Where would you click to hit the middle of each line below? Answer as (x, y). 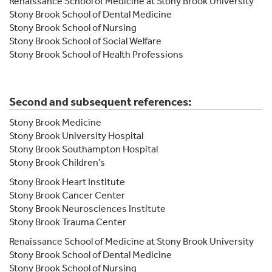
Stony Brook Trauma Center (69, 222)
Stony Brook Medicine (55, 122)
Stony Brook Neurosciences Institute (87, 208)
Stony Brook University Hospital (76, 135)
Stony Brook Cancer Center (67, 195)
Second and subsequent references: (100, 102)
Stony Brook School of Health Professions (96, 54)
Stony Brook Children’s (57, 162)
